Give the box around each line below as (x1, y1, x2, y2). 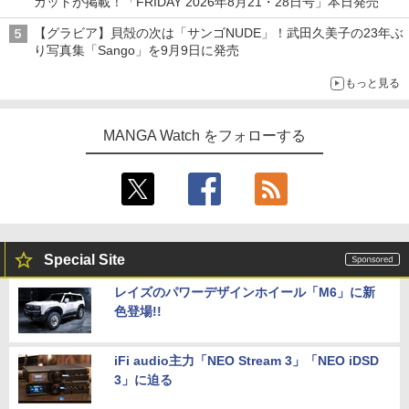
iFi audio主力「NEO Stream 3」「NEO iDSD (114, 353, 379, 369)
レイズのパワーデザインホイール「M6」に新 (114, 285, 375, 300)
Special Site (44, 252, 125, 268)
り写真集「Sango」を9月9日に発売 (34, 43, 239, 58)
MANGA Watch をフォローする (103, 128, 306, 144)
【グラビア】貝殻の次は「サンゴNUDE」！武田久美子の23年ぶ (34, 26, 404, 41)
